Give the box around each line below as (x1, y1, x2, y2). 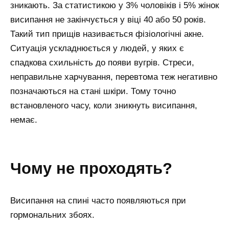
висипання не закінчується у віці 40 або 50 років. (10, 14, 206, 25)
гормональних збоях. (10, 210, 95, 220)
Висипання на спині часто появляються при (10, 196, 186, 206)
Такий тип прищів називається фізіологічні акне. (10, 29, 204, 39)
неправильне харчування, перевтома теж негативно (10, 72, 217, 82)
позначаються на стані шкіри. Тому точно (10, 86, 176, 96)
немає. (10, 114, 37, 125)
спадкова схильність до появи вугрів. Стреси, (10, 57, 194, 67)
